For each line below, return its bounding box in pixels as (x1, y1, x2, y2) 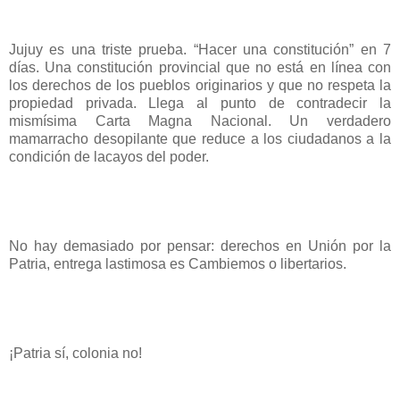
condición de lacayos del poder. (9, 148, 209, 164)
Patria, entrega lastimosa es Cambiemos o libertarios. (9, 255, 346, 271)
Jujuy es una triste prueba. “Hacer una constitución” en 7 (9, 41, 391, 57)
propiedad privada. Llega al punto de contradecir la (9, 95, 391, 111)
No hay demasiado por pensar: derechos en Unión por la (9, 237, 391, 254)
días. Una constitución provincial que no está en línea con (9, 59, 391, 75)
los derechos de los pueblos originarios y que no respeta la (9, 77, 391, 93)
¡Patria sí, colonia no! (9, 345, 142, 361)
